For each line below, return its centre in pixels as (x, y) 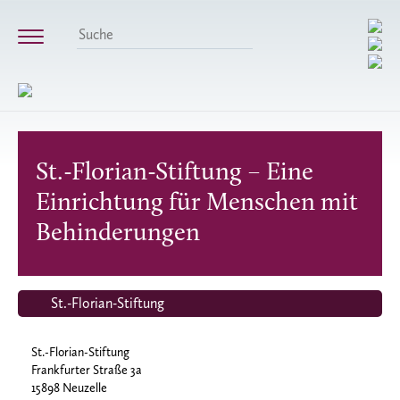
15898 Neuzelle (69, 388)
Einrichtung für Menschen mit (197, 204)
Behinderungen (118, 234)
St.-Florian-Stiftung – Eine (175, 173)
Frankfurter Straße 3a (87, 370)
